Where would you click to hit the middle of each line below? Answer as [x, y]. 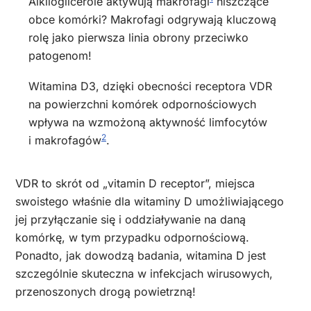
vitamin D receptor [156, 184]
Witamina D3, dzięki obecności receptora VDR [150, 86]
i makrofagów [65, 141]
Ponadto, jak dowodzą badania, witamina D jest [141, 256]
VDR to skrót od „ [61, 184]
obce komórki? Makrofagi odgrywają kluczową [152, 19]
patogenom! [60, 55]
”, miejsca [230, 184]
